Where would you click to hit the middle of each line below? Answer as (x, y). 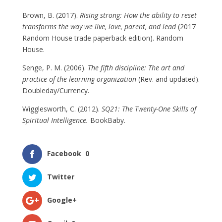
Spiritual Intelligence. (55, 120)
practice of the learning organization (79, 79)
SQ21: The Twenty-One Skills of (149, 109)
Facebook (64, 153)
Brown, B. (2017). (51, 15)
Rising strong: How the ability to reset (138, 15)
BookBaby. (107, 120)
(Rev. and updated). (168, 79)
